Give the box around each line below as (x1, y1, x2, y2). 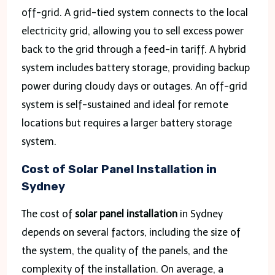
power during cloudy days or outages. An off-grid (21, 80, 247, 92)
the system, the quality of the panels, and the (21, 244, 228, 257)
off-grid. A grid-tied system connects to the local (21, 6, 248, 18)
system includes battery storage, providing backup (21, 61, 250, 74)
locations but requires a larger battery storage (21, 117, 232, 129)
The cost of (21, 207, 75, 220)
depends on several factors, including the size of (21, 226, 241, 238)
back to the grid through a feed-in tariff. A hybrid (21, 43, 246, 55)
